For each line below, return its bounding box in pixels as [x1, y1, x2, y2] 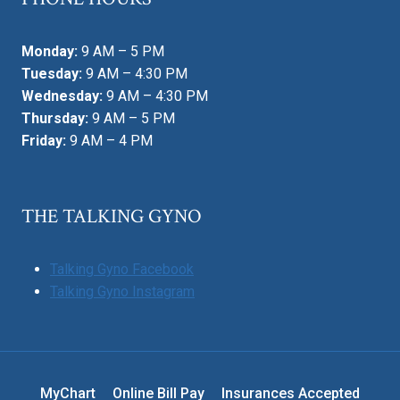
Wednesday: [21, 87, 103, 104]
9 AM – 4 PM [66, 131, 153, 149]
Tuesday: [21, 64, 82, 82]
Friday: [21, 131, 66, 149]
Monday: [21, 42, 78, 60]
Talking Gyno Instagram [50, 282, 195, 300]
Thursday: [21, 109, 88, 127]
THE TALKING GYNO [21, 203, 202, 229]
